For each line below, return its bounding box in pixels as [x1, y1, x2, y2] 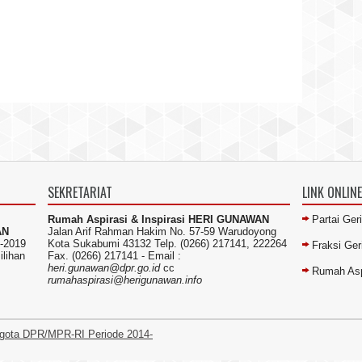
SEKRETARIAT [48, 183, 112, 202]
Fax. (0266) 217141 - [48, 250, 148, 262]
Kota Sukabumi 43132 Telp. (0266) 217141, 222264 [48, 238, 287, 250]
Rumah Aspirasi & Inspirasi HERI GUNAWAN [48, 213, 269, 225]
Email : [148, 250, 181, 262]
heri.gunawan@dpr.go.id [48, 262, 160, 274]
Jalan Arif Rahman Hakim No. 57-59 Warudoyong [48, 225, 276, 238]
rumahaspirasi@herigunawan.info [48, 274, 202, 286]
